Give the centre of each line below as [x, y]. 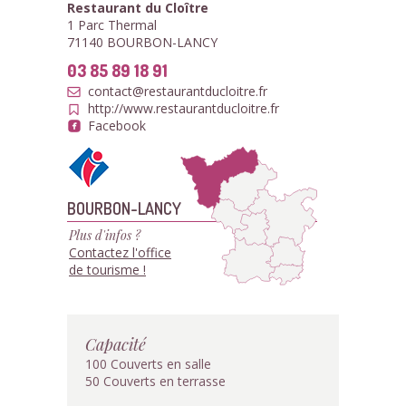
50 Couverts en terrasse [155, 381]
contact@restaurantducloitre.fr [178, 91]
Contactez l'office [120, 252]
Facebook [117, 126]
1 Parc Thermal [112, 25]
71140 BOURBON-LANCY [142, 42]
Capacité [116, 344]
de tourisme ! [107, 270]
